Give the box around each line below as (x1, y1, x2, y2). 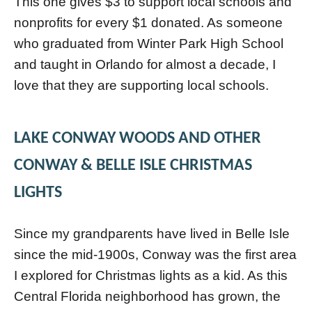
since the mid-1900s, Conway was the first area (14, 247, 297, 262)
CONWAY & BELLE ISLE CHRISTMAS (14, 157, 252, 174)
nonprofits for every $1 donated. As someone (14, 15, 283, 30)
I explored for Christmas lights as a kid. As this (14, 267, 288, 283)
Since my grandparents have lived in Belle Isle (14, 226, 290, 241)
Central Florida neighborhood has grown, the (14, 288, 281, 304)
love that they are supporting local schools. (14, 77, 269, 93)
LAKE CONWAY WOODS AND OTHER (14, 130, 261, 147)
